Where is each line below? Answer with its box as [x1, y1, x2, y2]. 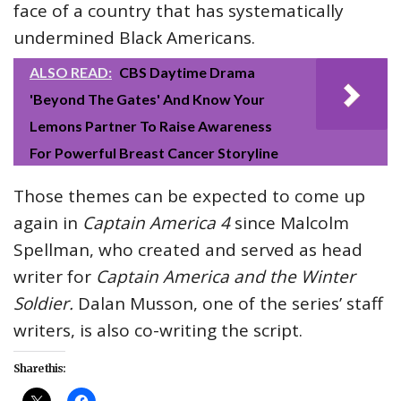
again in [13, 211, 82, 235]
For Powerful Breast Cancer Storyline [30, 144, 278, 162]
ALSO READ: [30, 64, 112, 81]
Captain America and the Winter [96, 265, 355, 289]
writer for [13, 265, 96, 289]
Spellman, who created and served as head [13, 238, 363, 262]
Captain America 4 [82, 211, 230, 235]
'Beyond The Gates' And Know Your [30, 90, 265, 108]
